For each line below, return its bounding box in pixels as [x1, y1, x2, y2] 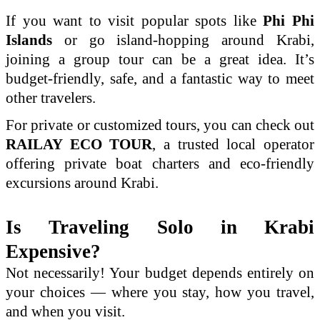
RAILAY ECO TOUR [6, 136, 153, 154]
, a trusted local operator [152, 136, 315, 154]
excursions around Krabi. [6, 174, 162, 192]
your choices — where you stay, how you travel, [6, 284, 314, 301]
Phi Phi [263, 12, 315, 30]
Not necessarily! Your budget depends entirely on [6, 264, 314, 282]
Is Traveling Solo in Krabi [6, 216, 314, 239]
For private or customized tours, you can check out [6, 116, 314, 134]
